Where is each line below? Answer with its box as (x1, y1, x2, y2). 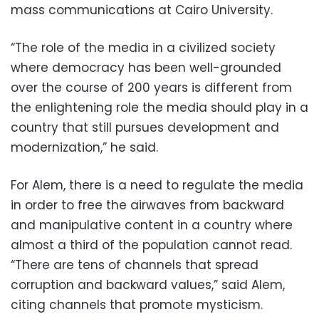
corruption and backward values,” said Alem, (11, 276, 285, 293)
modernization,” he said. (11, 139, 158, 156)
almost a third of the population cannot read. (11, 236, 292, 253)
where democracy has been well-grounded (11, 59, 281, 76)
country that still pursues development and (11, 119, 279, 136)
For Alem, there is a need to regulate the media (11, 177, 303, 194)
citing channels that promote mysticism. (11, 296, 263, 313)
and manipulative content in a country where (11, 216, 293, 234)
